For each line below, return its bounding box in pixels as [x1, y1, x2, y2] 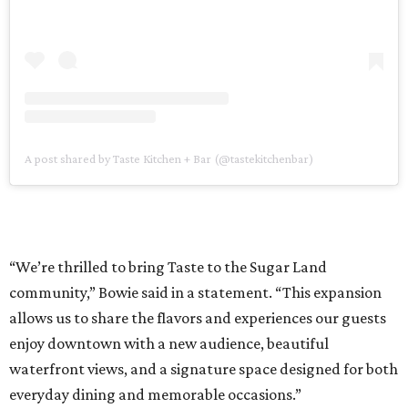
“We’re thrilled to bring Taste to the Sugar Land [9, 258, 327, 277]
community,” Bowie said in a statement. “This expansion [9, 283, 382, 302]
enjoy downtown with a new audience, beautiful [9, 334, 329, 353]
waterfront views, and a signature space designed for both [9, 360, 398, 379]
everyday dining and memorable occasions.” [9, 385, 301, 404]
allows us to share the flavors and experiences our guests [9, 309, 386, 328]
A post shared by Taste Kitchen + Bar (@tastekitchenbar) [25, 151, 313, 167]
